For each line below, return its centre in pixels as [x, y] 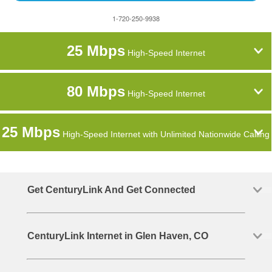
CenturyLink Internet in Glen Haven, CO [117, 236]
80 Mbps [96, 91]
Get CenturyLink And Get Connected [111, 190]
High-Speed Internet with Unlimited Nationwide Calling [165, 134]
